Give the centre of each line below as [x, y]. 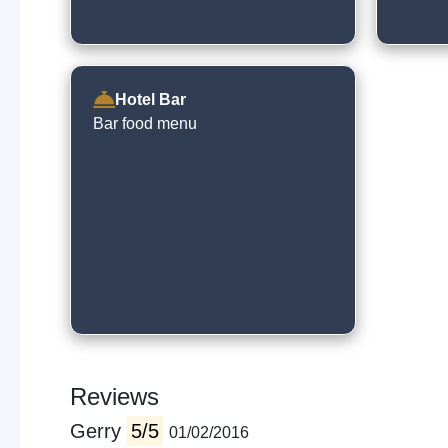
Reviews [114, 396]
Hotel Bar [150, 99]
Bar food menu [145, 123]
